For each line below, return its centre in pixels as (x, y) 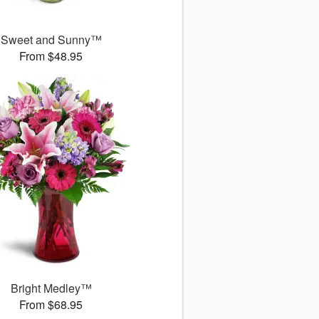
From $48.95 (51, 56)
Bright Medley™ (51, 288)
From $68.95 (51, 305)
